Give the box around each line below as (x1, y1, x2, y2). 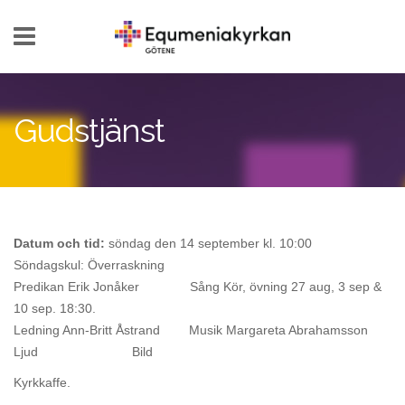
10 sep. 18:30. (14, 301, 96, 316)
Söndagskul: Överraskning (14, 258, 165, 272)
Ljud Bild (14, 344, 156, 359)
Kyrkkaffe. (14, 375, 71, 390)
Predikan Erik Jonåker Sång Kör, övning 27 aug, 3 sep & (14, 279, 381, 294)
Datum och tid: (14, 236, 108, 250)
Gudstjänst (14, 111, 165, 149)
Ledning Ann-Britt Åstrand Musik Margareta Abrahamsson (14, 323, 368, 337)
